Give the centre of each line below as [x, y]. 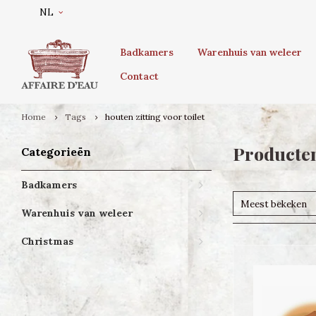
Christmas [47, 241]
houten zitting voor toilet [155, 117]
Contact [139, 76]
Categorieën [56, 152]
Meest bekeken [274, 204]
